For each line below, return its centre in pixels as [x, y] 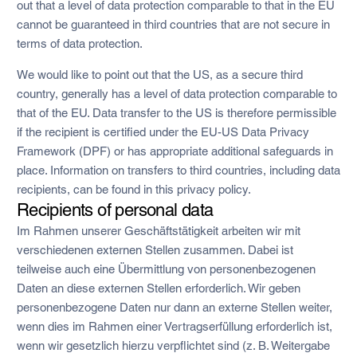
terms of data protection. [79, 43]
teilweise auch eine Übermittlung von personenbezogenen [166, 269]
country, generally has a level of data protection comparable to [177, 93]
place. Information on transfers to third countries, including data [178, 170]
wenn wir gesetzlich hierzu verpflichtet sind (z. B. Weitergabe [173, 345]
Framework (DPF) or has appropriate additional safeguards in [175, 151]
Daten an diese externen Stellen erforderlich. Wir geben [158, 288]
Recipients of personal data [115, 210]
